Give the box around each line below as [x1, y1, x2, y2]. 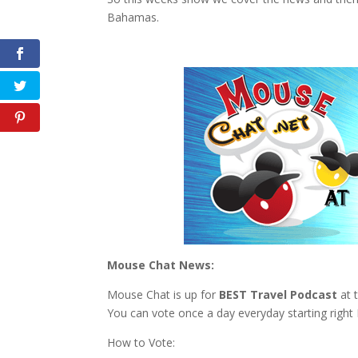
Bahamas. [107, 9, 160, 25]
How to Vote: [107, 334, 176, 350]
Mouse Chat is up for [107, 286, 220, 302]
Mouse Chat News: [107, 257, 215, 272]
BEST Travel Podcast [219, 286, 338, 302]
